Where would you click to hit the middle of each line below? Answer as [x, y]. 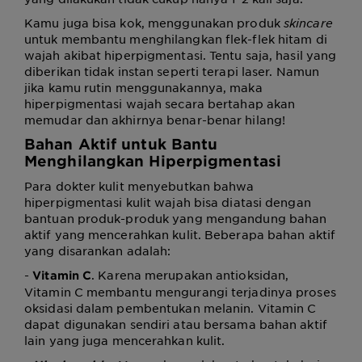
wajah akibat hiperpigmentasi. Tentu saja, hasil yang [181, 55]
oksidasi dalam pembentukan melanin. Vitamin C [170, 307]
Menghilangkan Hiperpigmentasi [156, 160]
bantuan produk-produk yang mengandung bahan [176, 218]
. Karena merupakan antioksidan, [190, 274]
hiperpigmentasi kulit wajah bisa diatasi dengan [168, 202]
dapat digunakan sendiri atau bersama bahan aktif [176, 324]
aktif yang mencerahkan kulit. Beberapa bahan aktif [180, 234]
